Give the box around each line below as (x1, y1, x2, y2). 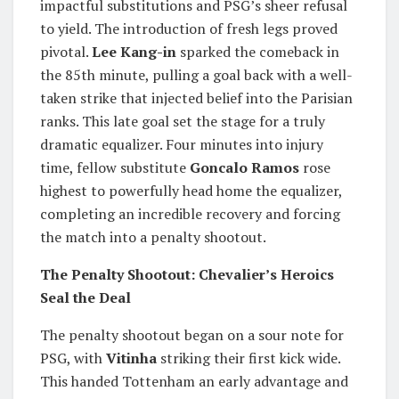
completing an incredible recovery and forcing (40, 203, 340, 224)
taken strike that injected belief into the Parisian (40, 87, 353, 108)
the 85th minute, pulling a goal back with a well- (40, 64, 353, 85)
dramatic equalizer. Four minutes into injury (40, 134, 323, 154)
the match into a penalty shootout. (40, 226, 266, 247)
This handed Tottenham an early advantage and (40, 370, 348, 391)
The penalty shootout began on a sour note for (40, 324, 344, 345)
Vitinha (106, 347, 157, 368)
